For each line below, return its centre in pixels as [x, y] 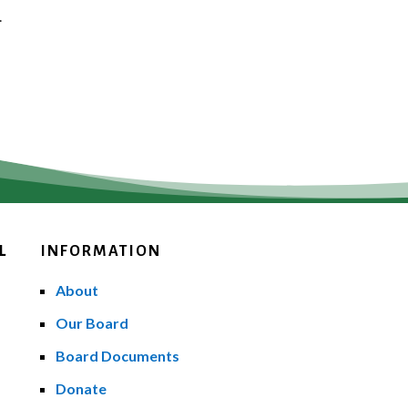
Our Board [92, 322]
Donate [81, 388]
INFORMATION [101, 251]
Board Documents [117, 355]
